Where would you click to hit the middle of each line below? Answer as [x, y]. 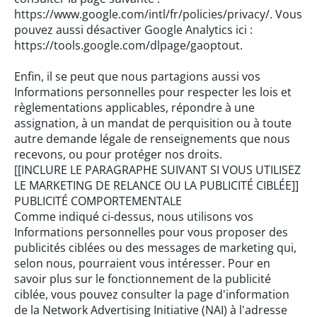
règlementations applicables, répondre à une [134, 108]
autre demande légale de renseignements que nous [152, 139]
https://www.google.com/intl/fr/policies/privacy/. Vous [158, 14]
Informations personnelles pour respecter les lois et [153, 92]
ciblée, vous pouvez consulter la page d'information [152, 294]
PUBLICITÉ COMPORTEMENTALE [98, 201]
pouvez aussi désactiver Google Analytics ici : [133, 30]
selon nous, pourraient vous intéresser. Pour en [142, 263]
